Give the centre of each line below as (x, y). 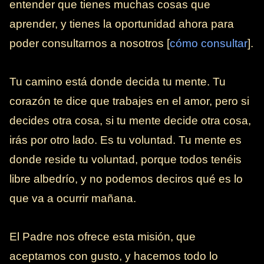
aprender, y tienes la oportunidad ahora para (122, 24)
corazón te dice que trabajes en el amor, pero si (129, 101)
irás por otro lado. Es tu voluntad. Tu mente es (126, 140)
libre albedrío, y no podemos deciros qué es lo (126, 179)
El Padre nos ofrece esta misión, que (103, 237)
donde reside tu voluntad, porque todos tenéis (126, 160)
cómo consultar (209, 44)
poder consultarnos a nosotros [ (90, 44)
